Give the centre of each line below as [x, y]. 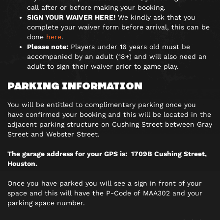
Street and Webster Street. [54, 134]
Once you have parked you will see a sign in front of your [105, 183]
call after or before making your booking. [96, 7]
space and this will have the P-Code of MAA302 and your [105, 193]
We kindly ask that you [155, 17]
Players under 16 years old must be [129, 47]
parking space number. [46, 203]
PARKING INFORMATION [75, 85]
